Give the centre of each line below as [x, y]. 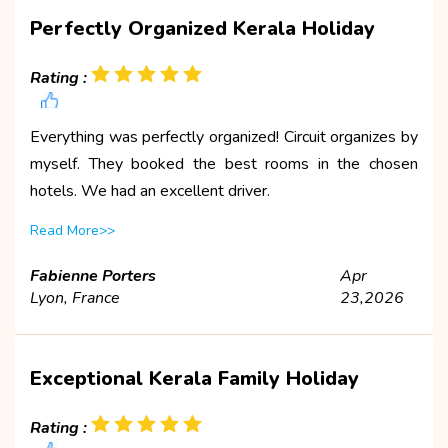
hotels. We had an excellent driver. [150, 190]
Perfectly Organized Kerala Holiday [202, 28]
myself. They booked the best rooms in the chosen [224, 163]
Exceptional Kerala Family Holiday [194, 378]
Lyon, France [75, 297]
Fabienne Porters [93, 275]
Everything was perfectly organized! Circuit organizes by [224, 136]
